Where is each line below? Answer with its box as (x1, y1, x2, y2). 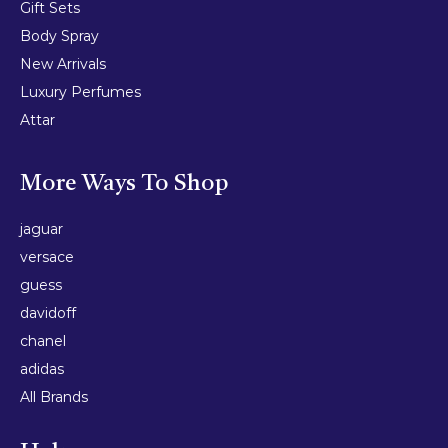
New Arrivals (20, 55, 106, 74)
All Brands (20, 388, 88, 407)
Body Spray (20, 27, 99, 46)
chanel (20, 332, 66, 351)
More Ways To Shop (20, 173, 229, 197)
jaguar (20, 220, 63, 239)
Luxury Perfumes (20, 83, 141, 102)
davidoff (20, 304, 76, 323)
